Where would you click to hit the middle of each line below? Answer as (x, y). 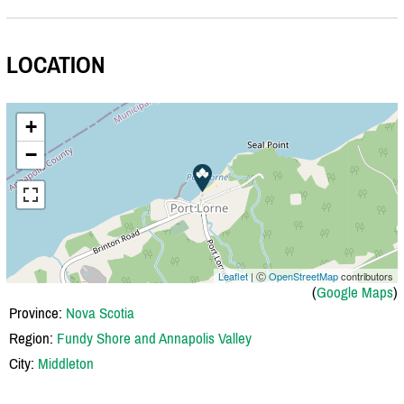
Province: (37, 312)
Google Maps (355, 292)
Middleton (66, 363)
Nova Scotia (100, 312)
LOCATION (55, 65)
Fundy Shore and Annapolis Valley (154, 338)
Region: (33, 338)
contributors (366, 275)
